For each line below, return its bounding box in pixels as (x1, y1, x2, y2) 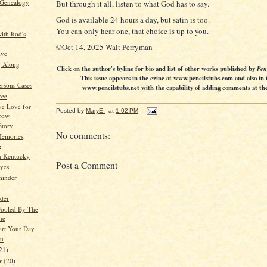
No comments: (56, 129, 110, 141)
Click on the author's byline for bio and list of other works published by (57, 63, 257, 73)
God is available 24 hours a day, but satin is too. (56, 14, 210, 25)
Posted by (56, 107, 86, 114)
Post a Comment (56, 159, 117, 171)
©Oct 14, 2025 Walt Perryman (56, 41, 153, 52)
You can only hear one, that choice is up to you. (56, 25, 209, 36)
